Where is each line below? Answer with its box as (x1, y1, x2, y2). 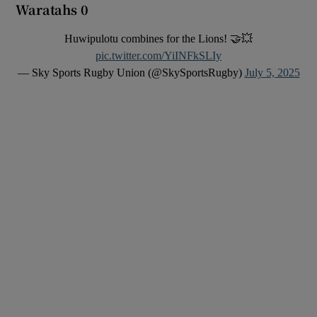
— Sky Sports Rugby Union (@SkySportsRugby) (17, 67, 245, 79)
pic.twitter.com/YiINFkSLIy (96, 50, 221, 62)
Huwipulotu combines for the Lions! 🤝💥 (64, 33, 253, 45)
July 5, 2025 (244, 67, 300, 79)
